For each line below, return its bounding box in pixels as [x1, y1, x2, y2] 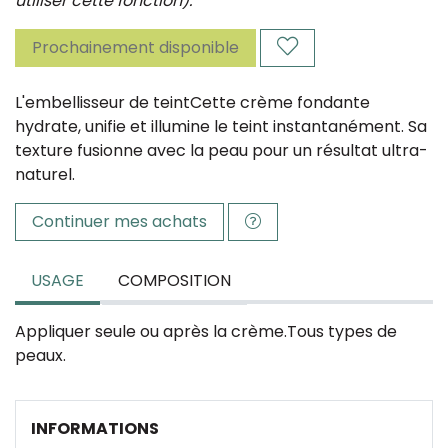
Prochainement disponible [32, 36, 239, 59]
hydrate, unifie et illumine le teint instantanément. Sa [15, 115, 427, 138]
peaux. [15, 344, 66, 367]
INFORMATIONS [31, 417, 159, 440]
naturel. [15, 163, 75, 186]
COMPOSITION [118, 269, 231, 292]
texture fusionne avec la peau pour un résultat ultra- [15, 139, 428, 162]
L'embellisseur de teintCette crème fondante [15, 91, 370, 114]
